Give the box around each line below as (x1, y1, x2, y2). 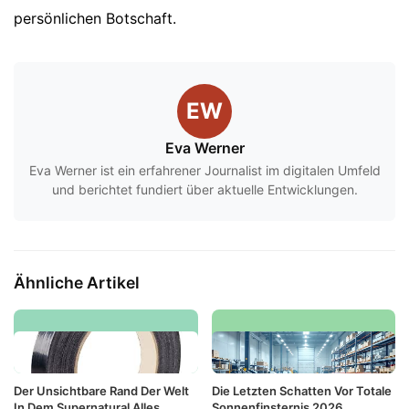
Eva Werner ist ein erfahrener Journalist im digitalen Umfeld (28, 163, 381, 179)
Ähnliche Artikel (14, 273, 140, 293)
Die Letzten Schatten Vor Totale (211, 383, 392, 398)
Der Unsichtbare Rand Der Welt (14, 383, 189, 398)
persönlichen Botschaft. (14, 9, 176, 28)
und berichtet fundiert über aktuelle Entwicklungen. (51, 182, 358, 198)
